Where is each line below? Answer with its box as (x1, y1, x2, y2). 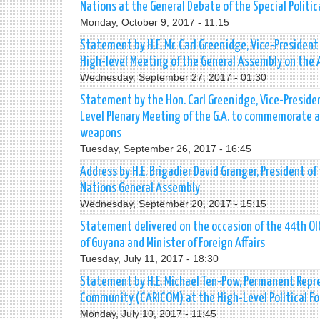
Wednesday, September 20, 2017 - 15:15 (80, 198, 266, 209)
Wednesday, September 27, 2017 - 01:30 (80, 71, 266, 83)
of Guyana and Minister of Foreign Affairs (80, 236, 265, 250)
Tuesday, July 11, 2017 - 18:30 (80, 253, 219, 264)
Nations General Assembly (80, 181, 200, 195)
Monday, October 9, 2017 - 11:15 (80, 16, 229, 28)
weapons (80, 126, 121, 140)
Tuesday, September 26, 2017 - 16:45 (80, 143, 251, 154)
